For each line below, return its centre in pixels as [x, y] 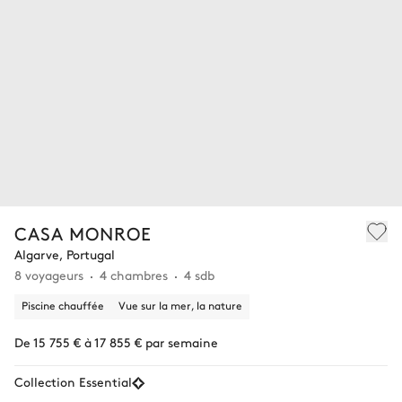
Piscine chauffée [63, 306]
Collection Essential [73, 382]
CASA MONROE [83, 233]
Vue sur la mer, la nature [180, 306]
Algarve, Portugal [65, 254]
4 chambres [134, 275]
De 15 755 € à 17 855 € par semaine [116, 342]
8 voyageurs [49, 275]
